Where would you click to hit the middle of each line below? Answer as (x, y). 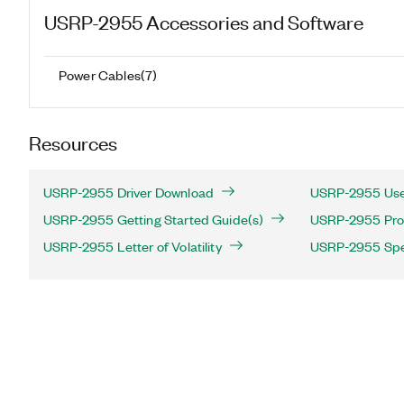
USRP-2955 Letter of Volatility (133, 246)
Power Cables (100, 74)
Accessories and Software (255, 21)
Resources (73, 142)
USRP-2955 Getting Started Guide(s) (154, 219)
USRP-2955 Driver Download (129, 192)
